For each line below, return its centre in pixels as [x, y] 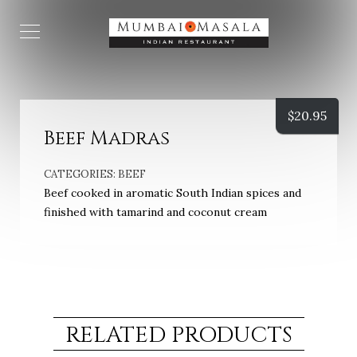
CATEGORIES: [81, 174]
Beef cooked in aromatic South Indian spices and [173, 193]
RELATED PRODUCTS [178, 335]
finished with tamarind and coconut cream [155, 212]
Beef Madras [107, 139]
